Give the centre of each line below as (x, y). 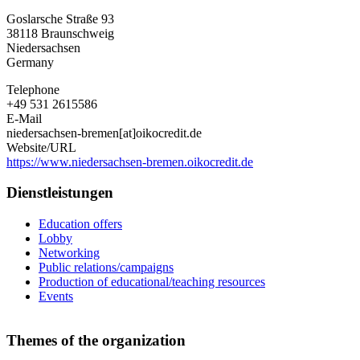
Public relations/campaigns (106, 268)
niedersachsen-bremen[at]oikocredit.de (104, 133)
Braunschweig (78, 33)
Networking (69, 253)
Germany (30, 62)
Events (56, 297)
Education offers (80, 224)
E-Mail (24, 118)
